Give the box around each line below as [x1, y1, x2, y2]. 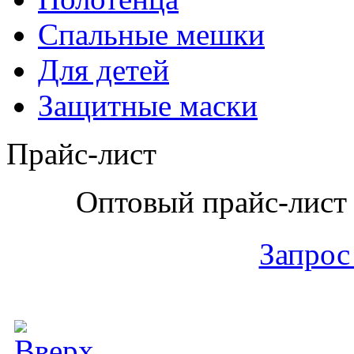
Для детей [38, 53, 169, 87]
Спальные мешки [38, 17, 265, 51]
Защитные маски [38, 88, 258, 122]
